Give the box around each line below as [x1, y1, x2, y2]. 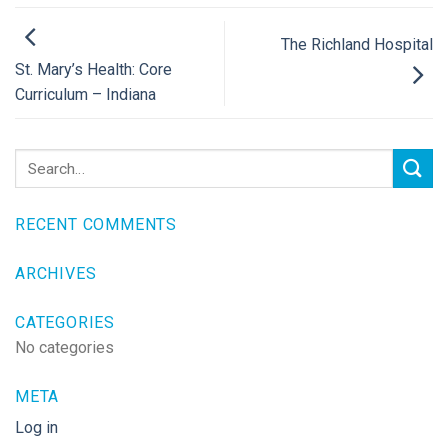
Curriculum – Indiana [15, 85, 156, 105]
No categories [15, 338, 114, 358]
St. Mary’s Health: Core [15, 60, 172, 80]
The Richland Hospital [281, 34, 433, 54]
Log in [15, 418, 58, 438]
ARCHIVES [15, 264, 97, 284]
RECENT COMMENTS [15, 215, 177, 235]
